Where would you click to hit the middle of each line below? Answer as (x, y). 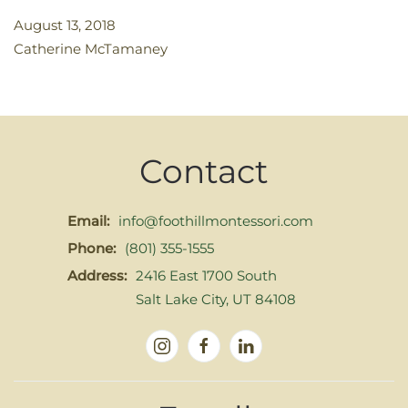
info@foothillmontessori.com (216, 221)
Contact (204, 171)
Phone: (92, 248)
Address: (97, 275)
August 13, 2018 (65, 25)
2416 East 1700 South (206, 275)
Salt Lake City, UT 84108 (216, 299)
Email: (88, 221)
